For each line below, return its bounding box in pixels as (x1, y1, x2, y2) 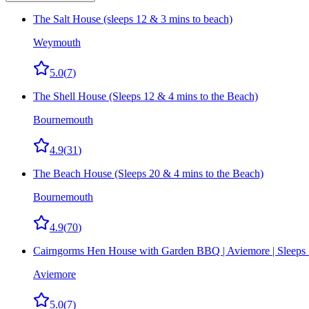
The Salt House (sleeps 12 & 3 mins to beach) (33, 13, 232, 26)
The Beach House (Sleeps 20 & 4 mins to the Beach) (33, 168, 263, 180)
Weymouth (33, 37, 81, 49)
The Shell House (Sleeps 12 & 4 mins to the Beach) (33, 90, 258, 103)
